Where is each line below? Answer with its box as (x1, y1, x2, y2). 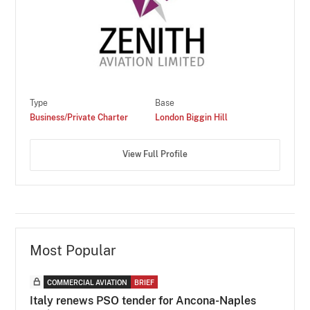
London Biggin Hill (155, 112, 228, 122)
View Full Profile (122, 149, 188, 159)
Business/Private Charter (30, 112, 129, 122)
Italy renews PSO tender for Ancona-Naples (30, 293, 257, 307)
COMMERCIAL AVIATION (47, 277, 128, 286)
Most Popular (30, 241, 117, 259)
